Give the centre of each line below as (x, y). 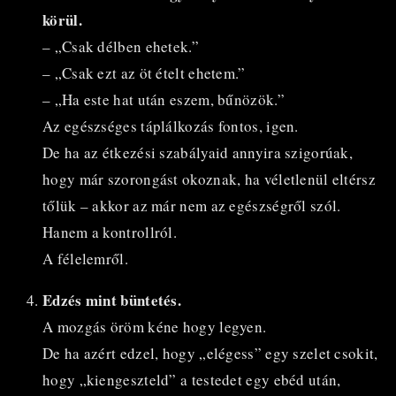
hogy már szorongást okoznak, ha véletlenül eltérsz (209, 179)
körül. (62, 19)
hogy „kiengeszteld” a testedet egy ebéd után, (192, 379)
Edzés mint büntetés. (112, 300)
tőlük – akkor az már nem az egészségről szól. (192, 205)
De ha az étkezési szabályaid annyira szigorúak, (198, 152)
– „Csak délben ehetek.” (121, 46)
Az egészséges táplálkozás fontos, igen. (171, 126)
